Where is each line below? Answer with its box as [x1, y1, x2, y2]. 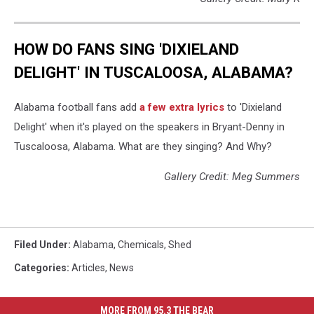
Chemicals [118, 238, 164, 250]
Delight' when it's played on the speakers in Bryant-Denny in [14, 120, 285, 133]
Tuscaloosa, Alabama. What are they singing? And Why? [14, 139, 272, 153]
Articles [71, 261, 105, 273]
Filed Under [14, 238, 68, 250]
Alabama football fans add [14, 100, 139, 114]
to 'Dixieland [224, 100, 282, 114]
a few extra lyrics [139, 100, 224, 114]
